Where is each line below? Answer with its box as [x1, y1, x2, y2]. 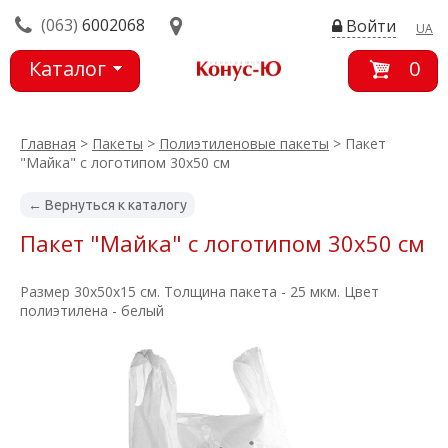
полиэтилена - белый [20, 301, 164, 320]
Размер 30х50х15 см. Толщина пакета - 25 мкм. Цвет [20, 282, 379, 301]
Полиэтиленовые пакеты [159, 134, 329, 153]
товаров [29, 90, 112, 117]
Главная [20, 134, 76, 153]
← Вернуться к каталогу [28, 197, 187, 213]
